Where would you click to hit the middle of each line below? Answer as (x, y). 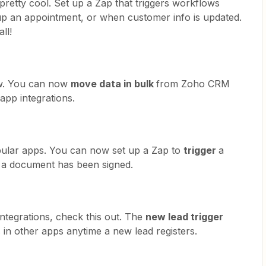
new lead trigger (184, 216)
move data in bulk (113, 83)
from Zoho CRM (193, 83)
